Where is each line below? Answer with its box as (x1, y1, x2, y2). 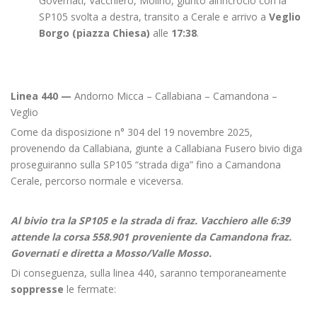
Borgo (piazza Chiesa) (39, 26, 150, 40)
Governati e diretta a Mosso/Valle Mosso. (11, 246, 212, 260)
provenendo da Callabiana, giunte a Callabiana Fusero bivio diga (11, 142, 302, 155)
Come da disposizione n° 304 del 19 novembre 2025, (11, 125, 253, 139)
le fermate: (67, 282, 116, 296)
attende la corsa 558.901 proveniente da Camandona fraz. (11, 230, 292, 243)
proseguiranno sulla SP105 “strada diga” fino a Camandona (11, 158, 281, 171)
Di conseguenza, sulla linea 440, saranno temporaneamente (11, 266, 287, 279)
